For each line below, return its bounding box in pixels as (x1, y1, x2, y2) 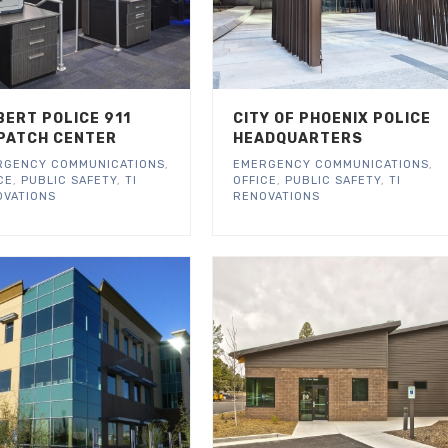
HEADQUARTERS (232, 129, 363, 147)
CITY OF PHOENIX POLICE (232, 109, 431, 127)
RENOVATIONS (232, 189, 320, 203)
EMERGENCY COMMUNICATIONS (232, 157, 429, 171)
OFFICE (232, 173, 277, 187)
